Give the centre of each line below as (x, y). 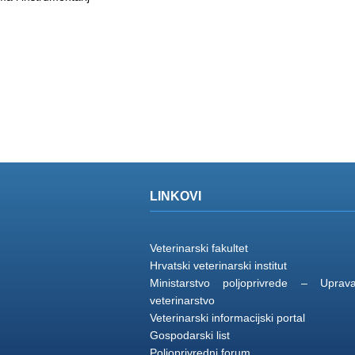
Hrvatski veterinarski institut (218, 265)
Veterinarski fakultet (198, 248)
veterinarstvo (182, 300)
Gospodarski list (189, 335)
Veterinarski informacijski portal (227, 317)
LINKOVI (175, 196)
